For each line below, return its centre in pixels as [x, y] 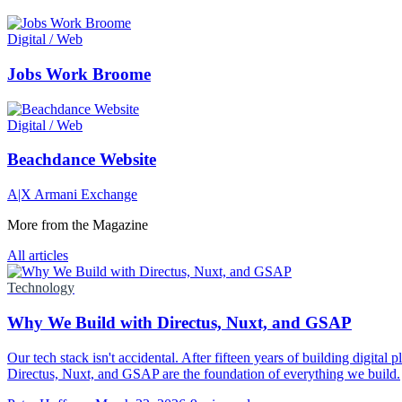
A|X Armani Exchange [72, 195]
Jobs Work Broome [79, 74]
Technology [41, 288]
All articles [38, 256]
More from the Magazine [78, 225]
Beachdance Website [82, 160]
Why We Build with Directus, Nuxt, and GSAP [179, 322]
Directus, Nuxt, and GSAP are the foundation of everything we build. [204, 373]
